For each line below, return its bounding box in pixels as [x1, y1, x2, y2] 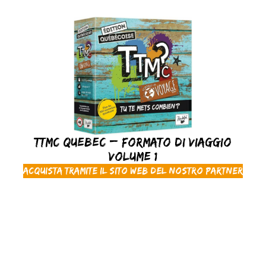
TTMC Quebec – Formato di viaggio [34, 134, 232, 148]
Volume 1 [109, 148, 157, 163]
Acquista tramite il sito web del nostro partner [23, 165, 243, 176]
